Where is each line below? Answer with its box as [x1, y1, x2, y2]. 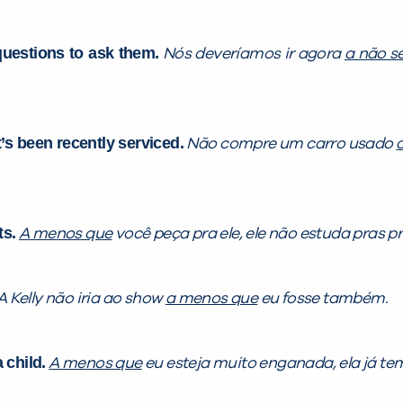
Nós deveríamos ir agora [162, 46, 345, 63]
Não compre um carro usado [186, 136, 397, 153]
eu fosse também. [257, 291, 389, 308]
